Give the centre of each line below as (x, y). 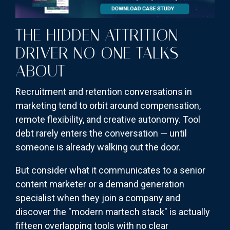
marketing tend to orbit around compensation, (108, 106)
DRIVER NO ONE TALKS (97, 53)
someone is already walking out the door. (98, 147)
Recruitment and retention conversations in (104, 92)
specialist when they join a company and (98, 198)
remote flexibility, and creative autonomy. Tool (108, 120)
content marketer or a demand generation (100, 184)
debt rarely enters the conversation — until (101, 133)
